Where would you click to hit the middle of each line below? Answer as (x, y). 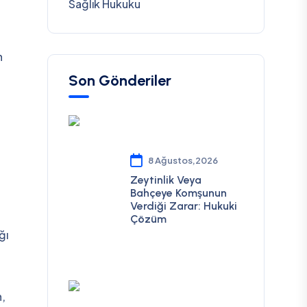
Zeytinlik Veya (165, 180)
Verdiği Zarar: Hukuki (183, 206)
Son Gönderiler (120, 81)
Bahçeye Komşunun (178, 193)
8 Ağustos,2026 (183, 160)
